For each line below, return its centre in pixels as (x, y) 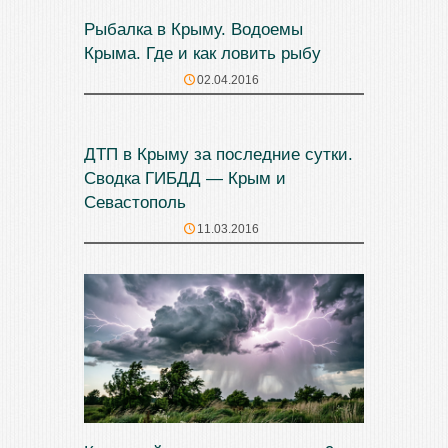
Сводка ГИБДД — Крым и (185, 179)
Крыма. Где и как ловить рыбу (202, 54)
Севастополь (135, 203)
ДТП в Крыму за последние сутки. (218, 155)
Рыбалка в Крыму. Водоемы (193, 30)
